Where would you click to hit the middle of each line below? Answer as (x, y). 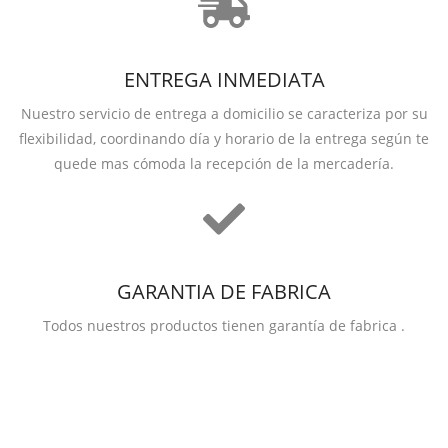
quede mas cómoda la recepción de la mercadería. (224, 163)
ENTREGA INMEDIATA (224, 79)
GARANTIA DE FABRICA (224, 291)
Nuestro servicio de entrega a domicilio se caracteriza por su (224, 113)
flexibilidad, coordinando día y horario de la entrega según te (224, 138)
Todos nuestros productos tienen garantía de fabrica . (224, 325)
